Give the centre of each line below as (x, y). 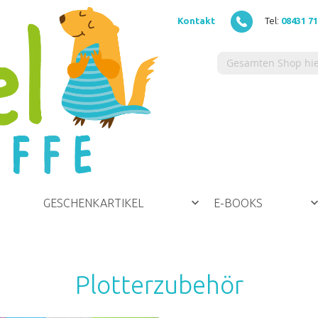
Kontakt (196, 21)
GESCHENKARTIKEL (93, 203)
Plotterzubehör (159, 284)
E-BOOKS (238, 203)
